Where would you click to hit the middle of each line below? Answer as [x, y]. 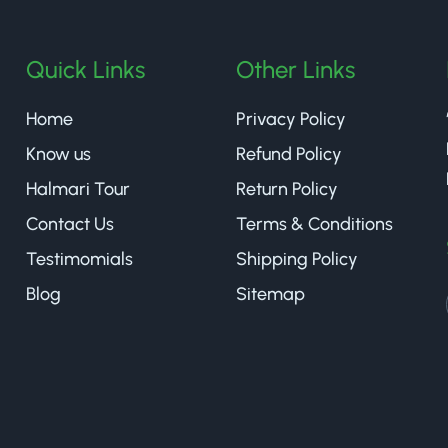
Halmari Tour [78, 188]
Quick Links [85, 69]
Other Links [295, 69]
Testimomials [79, 258]
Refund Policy [289, 153]
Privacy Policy [291, 118]
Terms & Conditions [314, 223]
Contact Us [70, 223]
